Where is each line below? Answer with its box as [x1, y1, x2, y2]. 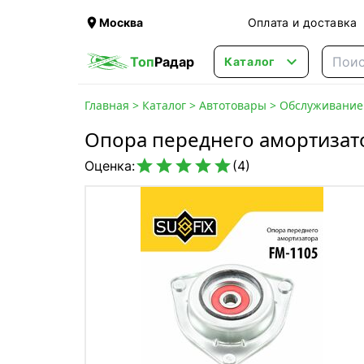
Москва [99, 15, 143, 29]
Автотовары [199, 97, 266, 113]
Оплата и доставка [247, 15, 357, 29]
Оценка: [84, 158, 135, 174]
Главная [84, 97, 129, 113]
